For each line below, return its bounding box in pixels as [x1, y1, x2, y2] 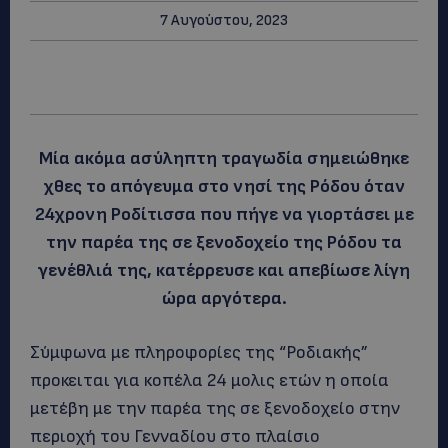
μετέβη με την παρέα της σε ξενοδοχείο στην [30, 398, 400, 419]
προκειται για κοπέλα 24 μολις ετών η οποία [30, 370, 389, 391]
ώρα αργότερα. [161, 288, 287, 309]
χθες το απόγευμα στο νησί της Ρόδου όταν [43, 176, 405, 197]
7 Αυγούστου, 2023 [160, 11, 288, 30]
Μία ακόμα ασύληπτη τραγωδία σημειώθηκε [39, 148, 409, 169]
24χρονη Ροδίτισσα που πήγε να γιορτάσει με [34, 204, 414, 225]
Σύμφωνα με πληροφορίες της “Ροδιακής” [30, 342, 368, 363]
